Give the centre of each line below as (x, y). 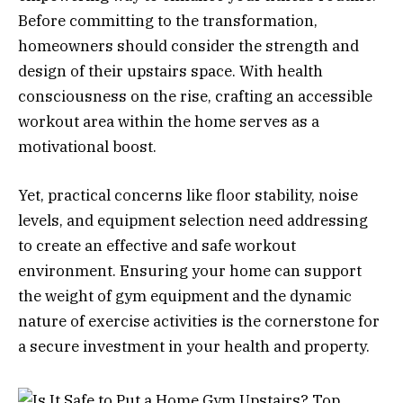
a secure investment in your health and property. (194, 347)
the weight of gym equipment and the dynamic (185, 296)
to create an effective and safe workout (157, 246)
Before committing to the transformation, (168, 21)
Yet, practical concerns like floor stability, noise (188, 196)
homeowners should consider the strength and (188, 46)
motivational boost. (87, 147)
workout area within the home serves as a (169, 122)
